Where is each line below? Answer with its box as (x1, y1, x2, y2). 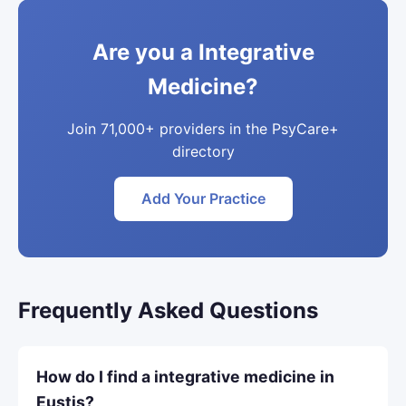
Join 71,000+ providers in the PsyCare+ (67, 120, 339, 138)
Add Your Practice (140, 189, 266, 208)
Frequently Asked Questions (18, 297, 318, 324)
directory (171, 142, 235, 160)
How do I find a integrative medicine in (36, 367, 334, 386)
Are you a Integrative (92, 39, 314, 65)
